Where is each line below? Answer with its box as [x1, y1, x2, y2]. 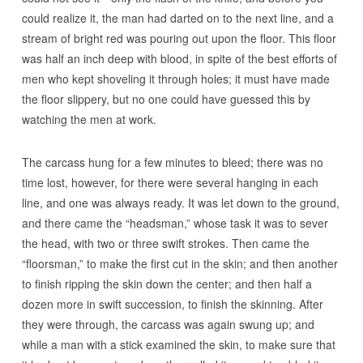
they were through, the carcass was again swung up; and [21, 316, 314, 332]
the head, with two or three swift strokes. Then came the [21, 235, 310, 251]
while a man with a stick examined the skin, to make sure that [21, 336, 335, 352]
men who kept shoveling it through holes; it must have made [21, 70, 330, 87]
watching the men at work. [21, 111, 156, 127]
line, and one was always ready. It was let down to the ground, [21, 194, 340, 211]
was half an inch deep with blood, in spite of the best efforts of [21, 50, 337, 66]
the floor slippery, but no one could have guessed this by [21, 91, 310, 107]
